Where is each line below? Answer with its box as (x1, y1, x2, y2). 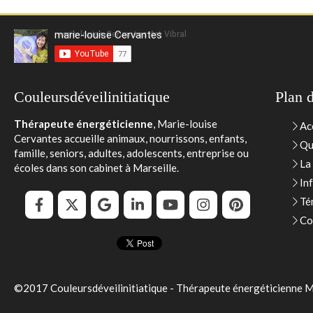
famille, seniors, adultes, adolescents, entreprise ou (14, 147, 249, 159)
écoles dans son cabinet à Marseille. (14, 161, 179, 174)
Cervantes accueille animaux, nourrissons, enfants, (14, 132, 247, 145)
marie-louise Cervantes (54, 29, 162, 41)
